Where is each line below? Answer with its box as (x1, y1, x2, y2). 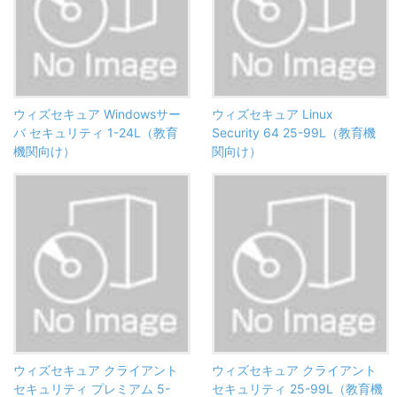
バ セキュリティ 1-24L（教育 (13, 125, 178, 141)
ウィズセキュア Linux (212, 106, 333, 122)
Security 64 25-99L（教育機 (212, 125, 376, 141)
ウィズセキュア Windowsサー (13, 106, 181, 122)
